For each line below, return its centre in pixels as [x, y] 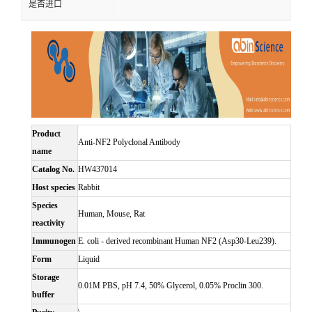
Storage [46, 278]
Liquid [89, 259]
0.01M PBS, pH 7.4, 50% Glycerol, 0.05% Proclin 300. [171, 286]
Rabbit [89, 188]
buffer [43, 295]
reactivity [48, 223]
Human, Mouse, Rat [111, 214]
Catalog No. [53, 170]
